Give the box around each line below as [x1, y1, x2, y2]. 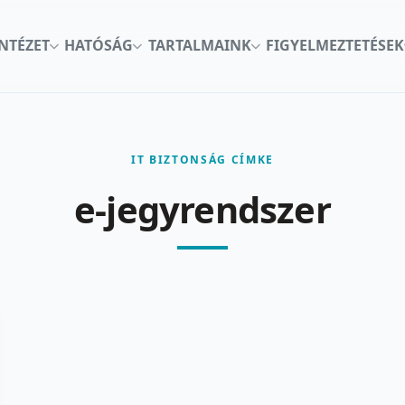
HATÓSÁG [64, 35, 134, 56]
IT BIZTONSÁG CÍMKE [130, 151, 275, 167]
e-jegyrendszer [74, 184, 331, 234]
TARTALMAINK [147, 35, 251, 56]
